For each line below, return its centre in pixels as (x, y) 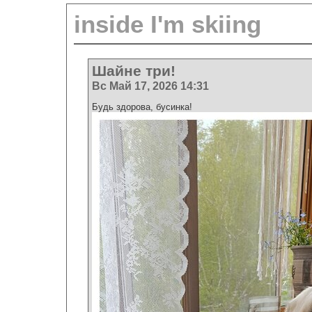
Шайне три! (134, 71)
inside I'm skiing (167, 24)
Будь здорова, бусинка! (142, 107)
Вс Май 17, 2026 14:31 (150, 86)
